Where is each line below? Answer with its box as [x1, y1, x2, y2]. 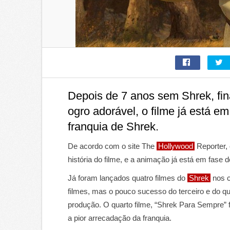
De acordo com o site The [68, 142, 157, 150]
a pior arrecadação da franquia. [68, 214, 171, 222]
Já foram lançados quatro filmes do [68, 174, 187, 182]
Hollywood [158, 142, 193, 150]
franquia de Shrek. [68, 120, 159, 133]
